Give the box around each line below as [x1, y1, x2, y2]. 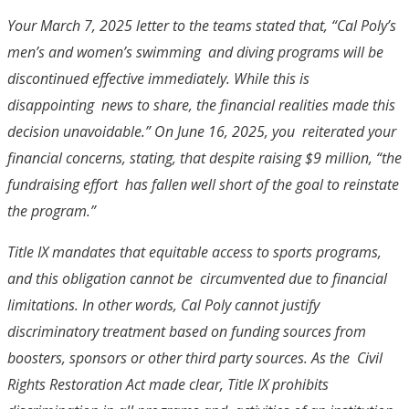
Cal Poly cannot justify [181, 294, 320, 315]
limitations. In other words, [7, 294, 181, 315]
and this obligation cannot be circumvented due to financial [7, 267, 387, 288]
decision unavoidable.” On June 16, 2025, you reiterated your [7, 121, 396, 142]
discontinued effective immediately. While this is [7, 68, 309, 89]
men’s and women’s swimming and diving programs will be [7, 41, 383, 62]
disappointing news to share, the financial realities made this [7, 94, 395, 115]
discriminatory [7, 320, 102, 341]
